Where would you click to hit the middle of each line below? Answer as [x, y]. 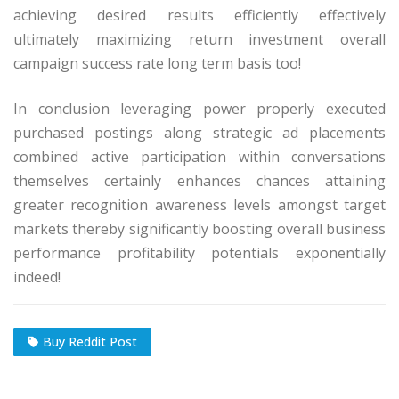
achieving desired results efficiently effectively [199, 16]
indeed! [37, 277]
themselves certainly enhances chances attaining [199, 181]
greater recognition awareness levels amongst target [199, 205]
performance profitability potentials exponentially [199, 253]
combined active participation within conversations [199, 157]
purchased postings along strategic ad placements [199, 133]
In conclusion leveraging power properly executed [199, 109]
